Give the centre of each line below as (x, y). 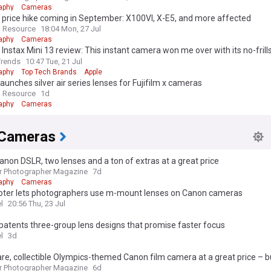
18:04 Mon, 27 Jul (71, 29)
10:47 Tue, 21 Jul (54, 61)
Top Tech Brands (49, 72)
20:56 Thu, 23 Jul (37, 203)
